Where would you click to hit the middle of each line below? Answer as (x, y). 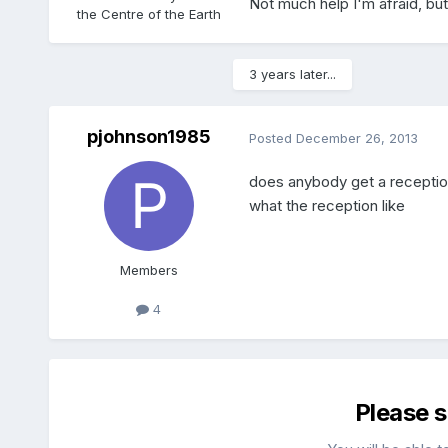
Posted (272, 137)
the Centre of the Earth (148, 13)
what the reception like (326, 206)
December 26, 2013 (356, 137)
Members (148, 270)
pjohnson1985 (148, 137)
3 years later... (292, 74)
